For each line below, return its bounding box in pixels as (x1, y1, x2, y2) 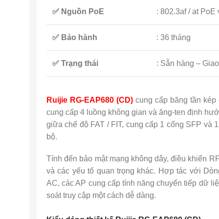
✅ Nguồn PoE (52, 7, 104, 16)
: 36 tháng (156, 33, 191, 42)
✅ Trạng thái (52, 59, 98, 67)
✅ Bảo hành (52, 33, 97, 42)
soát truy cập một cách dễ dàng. (46, 191, 156, 199)
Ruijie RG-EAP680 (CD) (46, 96, 133, 104)
